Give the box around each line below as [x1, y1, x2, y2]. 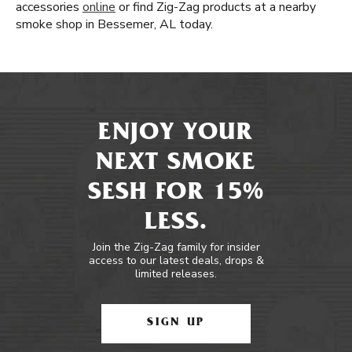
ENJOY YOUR [98, 122, 254, 147]
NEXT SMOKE [96, 152, 256, 177]
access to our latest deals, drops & [88, 253, 264, 268]
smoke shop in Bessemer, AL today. [16, 16, 213, 33]
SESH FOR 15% [87, 181, 265, 207]
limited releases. [135, 266, 217, 281]
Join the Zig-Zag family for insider [92, 240, 260, 255]
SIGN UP [147, 317, 205, 329]
